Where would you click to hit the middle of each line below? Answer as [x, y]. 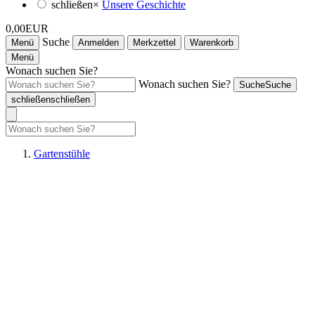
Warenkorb [212, 43]
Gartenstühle [62, 154]
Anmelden [98, 43]
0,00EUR [27, 28]
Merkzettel [154, 43]
